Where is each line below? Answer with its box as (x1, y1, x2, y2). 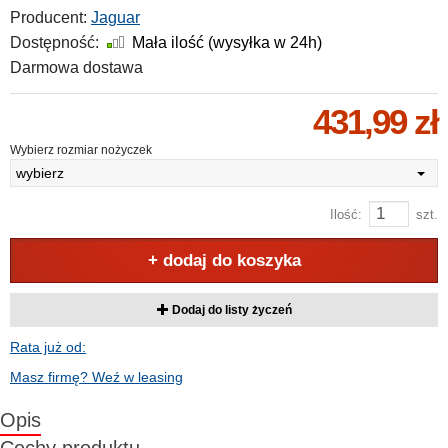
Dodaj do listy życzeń (168, 303, 292, 317)
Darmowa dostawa (10, 59, 143, 76)
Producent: (10, 9, 87, 26)
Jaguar (91, 9, 140, 26)
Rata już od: (10, 339, 86, 355)
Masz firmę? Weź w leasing (10, 369, 183, 385)
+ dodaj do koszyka (147, 251, 301, 270)
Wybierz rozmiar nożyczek (10, 143, 152, 157)
